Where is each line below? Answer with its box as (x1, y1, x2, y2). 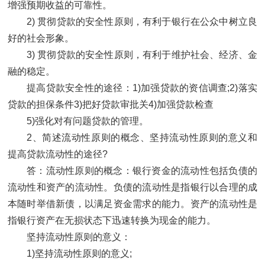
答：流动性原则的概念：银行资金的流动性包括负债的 (27, 166, 257, 176)
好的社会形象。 (8, 33, 74, 44)
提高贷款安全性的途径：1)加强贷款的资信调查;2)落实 (27, 83, 257, 93)
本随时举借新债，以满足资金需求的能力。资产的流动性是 (8, 199, 257, 209)
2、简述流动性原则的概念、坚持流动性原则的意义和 (27, 132, 257, 143)
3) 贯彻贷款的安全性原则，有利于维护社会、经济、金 (27, 50, 257, 60)
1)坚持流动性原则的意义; (27, 248, 132, 259)
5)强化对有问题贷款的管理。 (27, 116, 148, 127)
